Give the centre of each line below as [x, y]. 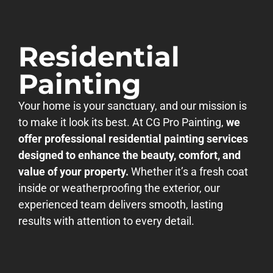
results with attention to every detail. [106, 221]
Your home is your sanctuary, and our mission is [133, 106]
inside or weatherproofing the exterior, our [119, 188]
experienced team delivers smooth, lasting [121, 204]
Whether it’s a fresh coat [188, 172]
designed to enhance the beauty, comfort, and [129, 155]
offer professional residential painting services [133, 139]
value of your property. [73, 172]
